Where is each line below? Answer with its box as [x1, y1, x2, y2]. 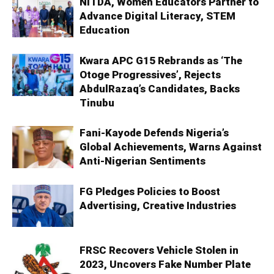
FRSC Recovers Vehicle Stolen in [80, 244, 239, 257]
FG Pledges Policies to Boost [80, 185, 220, 198]
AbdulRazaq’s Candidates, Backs [80, 83, 240, 95]
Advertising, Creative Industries [80, 199, 236, 212]
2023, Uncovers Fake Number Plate [80, 258, 251, 271]
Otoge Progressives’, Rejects [80, 68, 221, 81]
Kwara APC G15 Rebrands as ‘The [80, 54, 242, 67]
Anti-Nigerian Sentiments [80, 155, 206, 168]
